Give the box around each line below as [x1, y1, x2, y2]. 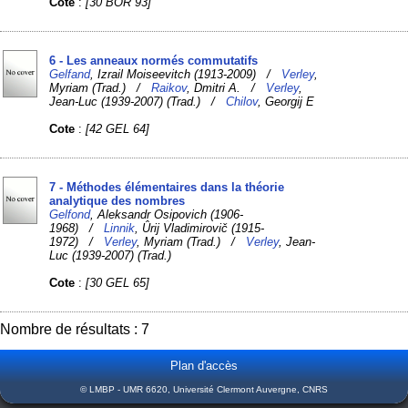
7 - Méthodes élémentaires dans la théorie [49, 179, 285, 194]
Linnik [104, 220, 136, 235]
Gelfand [49, 66, 91, 81]
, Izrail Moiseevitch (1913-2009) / [90, 66, 282, 81]
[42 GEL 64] [86, 121, 150, 136]
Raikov [151, 80, 188, 95]
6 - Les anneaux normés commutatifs [49, 53, 259, 67]
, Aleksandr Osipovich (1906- [90, 207, 244, 221]
